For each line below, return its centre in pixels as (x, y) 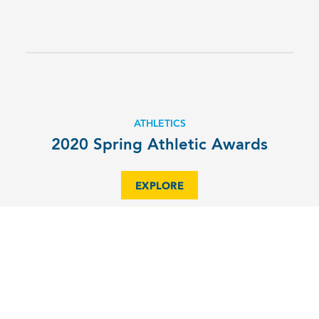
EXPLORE (159, 187)
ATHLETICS (159, 124)
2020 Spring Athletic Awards (159, 146)
